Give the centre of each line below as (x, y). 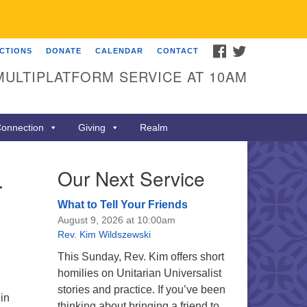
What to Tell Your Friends (122, 205)
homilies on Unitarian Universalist (139, 273)
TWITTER (266, 49)
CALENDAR (119, 51)
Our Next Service (131, 178)
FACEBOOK (249, 49)
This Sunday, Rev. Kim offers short (140, 257)
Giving (92, 127)
